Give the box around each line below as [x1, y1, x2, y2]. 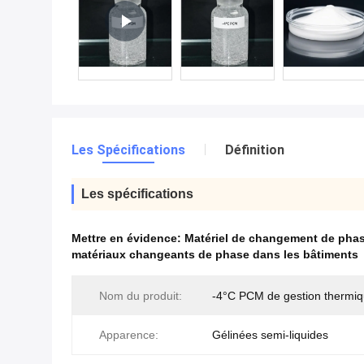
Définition [225, 142, 284, 158]
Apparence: [99, 328, 158, 341]
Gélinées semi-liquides [212, 328, 328, 341]
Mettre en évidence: [71, 232, 184, 245]
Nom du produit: [99, 289, 182, 302]
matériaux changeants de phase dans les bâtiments [71, 248, 358, 261]
